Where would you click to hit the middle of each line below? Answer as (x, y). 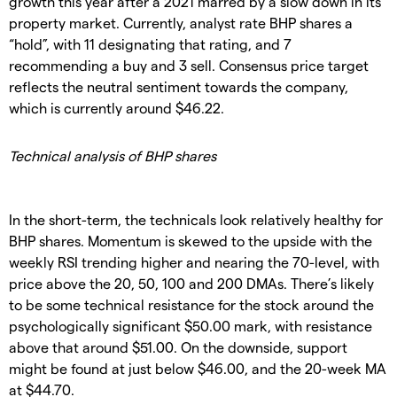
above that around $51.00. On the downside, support (178, 347)
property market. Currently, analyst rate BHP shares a (181, 23)
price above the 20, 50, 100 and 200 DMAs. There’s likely (191, 284)
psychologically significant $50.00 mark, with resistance (191, 326)
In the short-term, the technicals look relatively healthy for (196, 220)
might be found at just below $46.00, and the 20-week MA (198, 369)
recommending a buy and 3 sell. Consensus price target (189, 66)
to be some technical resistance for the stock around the (191, 305)
